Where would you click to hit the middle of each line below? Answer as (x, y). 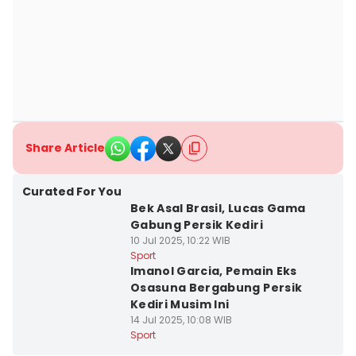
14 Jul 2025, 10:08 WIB (181, 320)
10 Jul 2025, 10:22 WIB (180, 240)
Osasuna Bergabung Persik (216, 288)
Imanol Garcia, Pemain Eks (213, 271)
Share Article (65, 148)
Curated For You (72, 192)
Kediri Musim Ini (180, 304)
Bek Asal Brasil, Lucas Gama (218, 208)
